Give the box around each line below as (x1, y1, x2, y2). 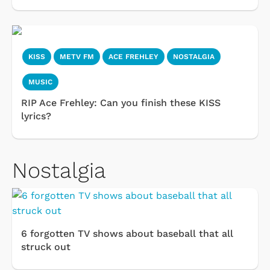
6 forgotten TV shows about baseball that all (21, 228, 233, 240)
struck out (21, 241, 71, 253)
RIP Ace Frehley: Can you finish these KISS (21, 97, 221, 109)
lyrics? (21, 110, 51, 122)
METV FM (60, 52, 94, 61)
